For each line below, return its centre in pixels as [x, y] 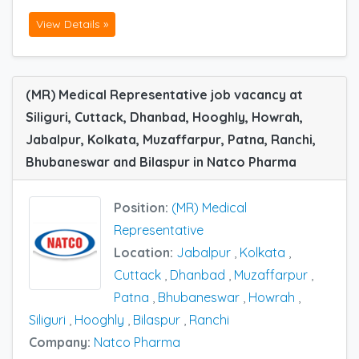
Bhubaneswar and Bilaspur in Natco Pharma [161, 161]
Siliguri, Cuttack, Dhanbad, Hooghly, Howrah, [164, 117]
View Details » [72, 24]
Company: [61, 342]
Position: [143, 207]
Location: [145, 252]
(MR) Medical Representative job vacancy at [164, 94]
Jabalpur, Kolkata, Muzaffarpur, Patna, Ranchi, [171, 139]
